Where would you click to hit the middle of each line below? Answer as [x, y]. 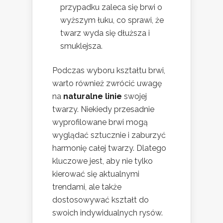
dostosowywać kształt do [101, 200]
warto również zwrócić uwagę [107, 83]
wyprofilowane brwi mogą [100, 122]
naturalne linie [93, 96]
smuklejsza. [81, 46]
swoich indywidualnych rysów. [108, 213]
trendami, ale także [87, 187]
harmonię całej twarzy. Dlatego [109, 148]
